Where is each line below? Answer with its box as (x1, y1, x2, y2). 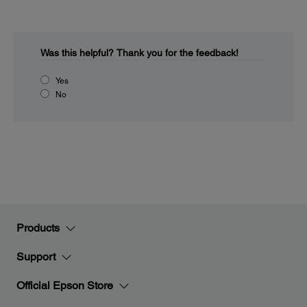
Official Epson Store (16, 279, 113, 292)
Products (16, 221, 60, 234)
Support (16, 250, 56, 263)
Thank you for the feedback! (116, 47, 238, 58)
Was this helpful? (40, 47, 114, 58)
